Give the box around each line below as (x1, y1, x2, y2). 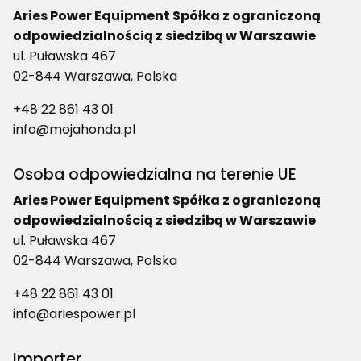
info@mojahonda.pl (13, 120, 135, 139)
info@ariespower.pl (13, 305, 135, 324)
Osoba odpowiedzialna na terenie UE (13, 164, 297, 186)
